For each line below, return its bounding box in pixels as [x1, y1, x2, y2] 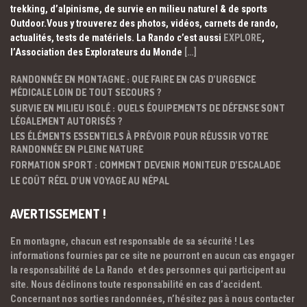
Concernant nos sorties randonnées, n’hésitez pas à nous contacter [10, 293, 295, 305]
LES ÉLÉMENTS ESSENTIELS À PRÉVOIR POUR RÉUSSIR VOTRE [10, 130, 268, 143]
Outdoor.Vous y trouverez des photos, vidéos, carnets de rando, [10, 18, 278, 29]
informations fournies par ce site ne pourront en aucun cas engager [10, 250, 295, 262]
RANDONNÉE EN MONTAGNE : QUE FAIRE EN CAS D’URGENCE [10, 73, 256, 85]
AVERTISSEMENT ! [10, 206, 106, 221]
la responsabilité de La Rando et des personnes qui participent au [10, 265, 286, 276]
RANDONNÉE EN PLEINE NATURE [10, 143, 143, 156]
